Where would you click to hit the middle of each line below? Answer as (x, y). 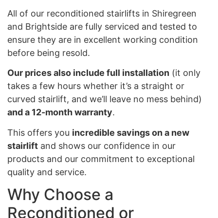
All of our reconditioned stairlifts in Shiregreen (102, 13)
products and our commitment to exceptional (101, 159)
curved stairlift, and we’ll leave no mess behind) (105, 99)
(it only (185, 73)
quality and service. (47, 172)
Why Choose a (60, 195)
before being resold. (49, 53)
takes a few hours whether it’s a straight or (96, 86)
